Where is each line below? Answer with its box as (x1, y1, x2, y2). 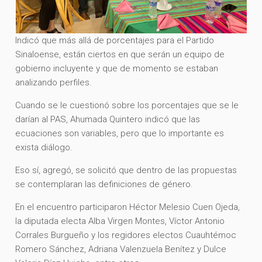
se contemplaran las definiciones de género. (15, 178, 194, 189)
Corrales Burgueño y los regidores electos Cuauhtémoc (15, 229, 237, 240)
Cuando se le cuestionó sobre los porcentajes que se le (15, 99, 239, 111)
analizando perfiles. (15, 77, 92, 88)
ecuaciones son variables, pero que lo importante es (15, 127, 225, 139)
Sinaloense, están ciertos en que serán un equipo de (15, 49, 225, 60)
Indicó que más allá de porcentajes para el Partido (15, 35, 215, 46)
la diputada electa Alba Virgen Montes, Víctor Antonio (15, 215, 225, 226)
